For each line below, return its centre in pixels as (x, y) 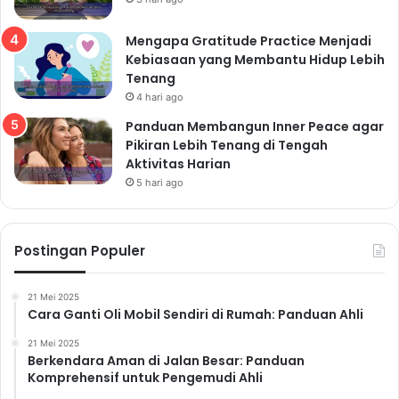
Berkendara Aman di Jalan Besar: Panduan (166, 360)
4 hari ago (160, 97)
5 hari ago (160, 182)
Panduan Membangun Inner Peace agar (255, 126)
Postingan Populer (80, 250)
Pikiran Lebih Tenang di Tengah (227, 145)
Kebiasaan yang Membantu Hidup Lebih (255, 59)
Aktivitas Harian (178, 163)
